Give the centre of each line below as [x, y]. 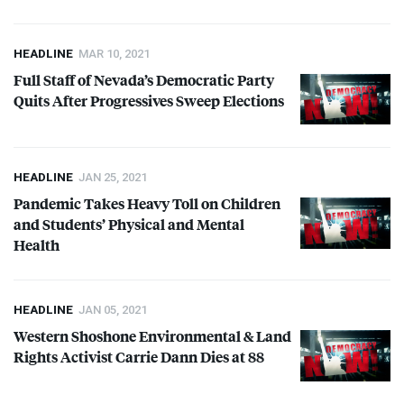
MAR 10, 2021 [114, 54]
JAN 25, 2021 [113, 178]
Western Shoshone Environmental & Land [152, 336]
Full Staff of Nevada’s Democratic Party [144, 80]
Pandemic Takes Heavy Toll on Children [147, 204]
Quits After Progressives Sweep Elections [149, 101]
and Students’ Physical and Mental [129, 225]
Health [37, 245]
